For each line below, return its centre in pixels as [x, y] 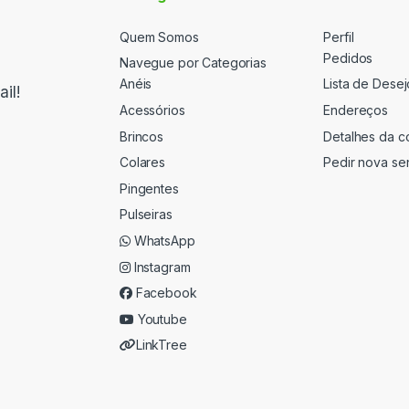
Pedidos [348, 58]
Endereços [356, 110]
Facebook [164, 293]
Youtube [160, 319]
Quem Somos [159, 37]
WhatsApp [163, 241]
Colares [143, 163]
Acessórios [152, 110]
